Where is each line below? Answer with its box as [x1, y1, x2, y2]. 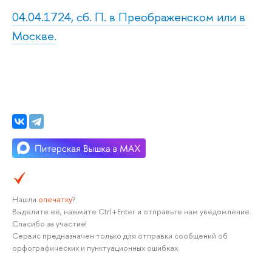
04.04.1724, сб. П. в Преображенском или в [12, 8, 245, 25]
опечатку [38, 193, 72, 205]
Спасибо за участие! [12, 217, 86, 229]
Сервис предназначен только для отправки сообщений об [12, 229, 228, 241]
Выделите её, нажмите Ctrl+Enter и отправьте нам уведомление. [12, 205, 251, 217]
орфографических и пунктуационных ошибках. [12, 242, 180, 253]
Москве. [12, 27, 56, 44]
